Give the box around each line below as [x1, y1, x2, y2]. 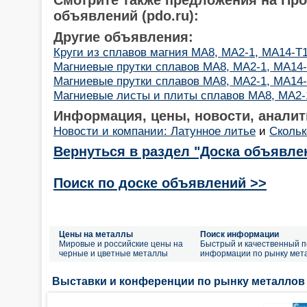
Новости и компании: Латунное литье [53, 123, 256, 138]
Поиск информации [200, 230, 279, 239]
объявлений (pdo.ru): [53, 8, 199, 23]
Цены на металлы [59, 230, 133, 239]
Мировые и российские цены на [59, 239, 183, 249]
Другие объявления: [53, 29, 193, 45]
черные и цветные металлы [59, 249, 168, 258]
